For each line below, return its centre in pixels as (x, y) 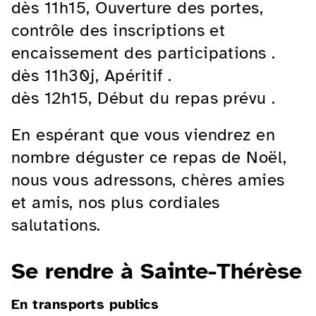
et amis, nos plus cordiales (116, 202)
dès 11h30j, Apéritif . (92, 75)
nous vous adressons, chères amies (148, 180)
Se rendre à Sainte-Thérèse (157, 271)
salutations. (56, 225)
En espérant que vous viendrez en (144, 134)
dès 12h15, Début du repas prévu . (144, 98)
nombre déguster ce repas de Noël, (149, 157)
